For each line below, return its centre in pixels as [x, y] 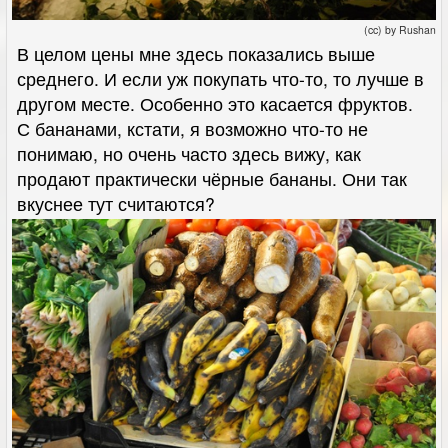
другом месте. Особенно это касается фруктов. [215, 104]
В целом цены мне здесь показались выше [196, 54]
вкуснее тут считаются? [116, 204]
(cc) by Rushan [400, 30]
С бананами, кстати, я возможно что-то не [192, 129]
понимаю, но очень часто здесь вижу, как [189, 154]
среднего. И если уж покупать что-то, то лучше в [220, 79]
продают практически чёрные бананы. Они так [212, 179]
